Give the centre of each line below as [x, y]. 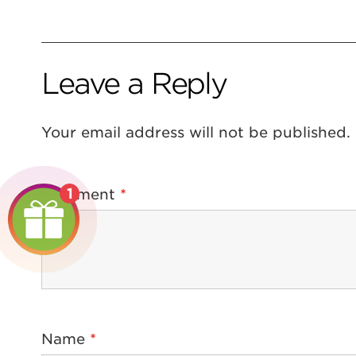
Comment [81, 195]
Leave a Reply [134, 84]
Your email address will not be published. [196, 133]
